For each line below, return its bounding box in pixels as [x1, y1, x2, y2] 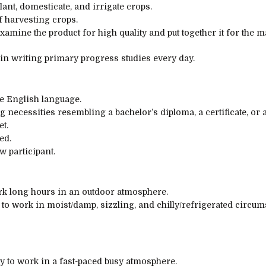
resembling [58, 107, 106, 117]
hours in [28, 187, 69, 197]
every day [153, 53, 193, 64]
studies [121, 53, 151, 64]
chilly [157, 200, 179, 210]
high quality [98, 28, 147, 38]
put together [167, 28, 216, 38]
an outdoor [69, 187, 115, 197]
